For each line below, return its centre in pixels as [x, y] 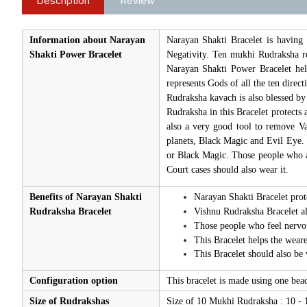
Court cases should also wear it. [227, 170]
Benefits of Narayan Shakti [85, 197]
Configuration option [73, 281]
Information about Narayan [87, 40]
